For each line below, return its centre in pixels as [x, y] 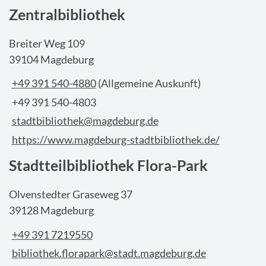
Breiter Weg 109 [47, 43]
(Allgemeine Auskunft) [149, 83]
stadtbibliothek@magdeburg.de [85, 121]
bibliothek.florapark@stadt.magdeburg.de [109, 253]
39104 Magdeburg [51, 59]
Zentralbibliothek [67, 14]
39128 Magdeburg [51, 210]
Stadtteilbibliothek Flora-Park [108, 165]
